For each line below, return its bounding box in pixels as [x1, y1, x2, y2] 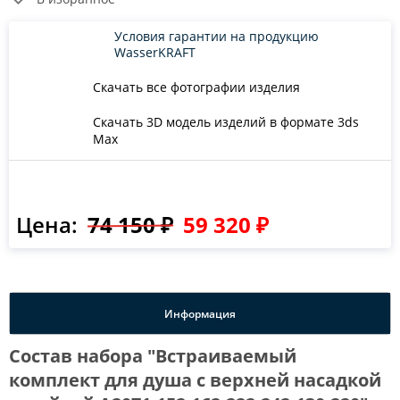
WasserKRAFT [114, 44, 196, 61]
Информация [164, 305, 236, 321]
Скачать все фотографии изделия [93, 79, 300, 96]
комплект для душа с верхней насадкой [9, 368, 381, 392]
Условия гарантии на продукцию [114, 28, 319, 45]
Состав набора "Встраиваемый [9, 344, 296, 368]
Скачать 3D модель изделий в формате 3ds [93, 113, 359, 130]
